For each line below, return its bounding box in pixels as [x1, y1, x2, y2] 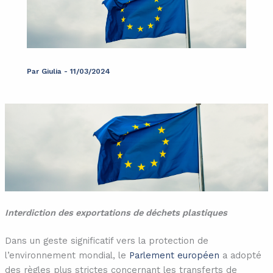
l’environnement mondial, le [4, 250, 129, 261]
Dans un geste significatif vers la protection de [4, 235, 208, 247]
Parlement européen [129, 250, 219, 261]
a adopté [219, 250, 261, 261]
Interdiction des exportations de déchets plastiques [4, 207, 227, 219]
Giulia [41, 66, 64, 76]
